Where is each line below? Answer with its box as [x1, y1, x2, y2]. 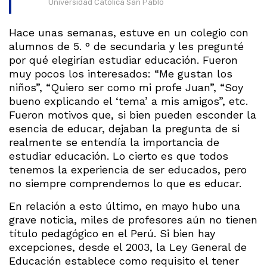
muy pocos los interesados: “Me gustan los [9, 67, 232, 80]
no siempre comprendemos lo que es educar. [9, 177, 241, 190]
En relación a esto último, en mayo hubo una [9, 199, 240, 212]
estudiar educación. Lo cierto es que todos [9, 150, 228, 163]
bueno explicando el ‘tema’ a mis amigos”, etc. [9, 95, 248, 108]
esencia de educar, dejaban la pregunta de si [9, 122, 240, 135]
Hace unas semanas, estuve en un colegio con [9, 26, 249, 39]
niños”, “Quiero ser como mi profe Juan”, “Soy [9, 81, 243, 94]
